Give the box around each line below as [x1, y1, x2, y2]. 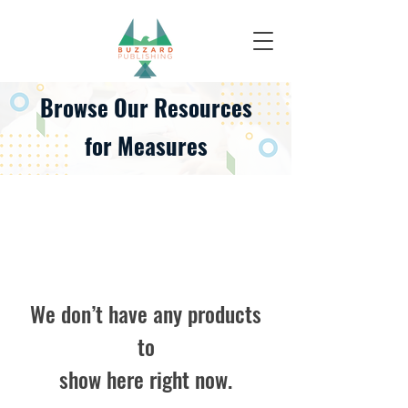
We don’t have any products [30, 297, 261, 331]
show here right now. [59, 362, 232, 396]
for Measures [84, 128, 208, 163]
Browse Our [39, 90, 154, 125]
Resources [153, 90, 252, 125]
